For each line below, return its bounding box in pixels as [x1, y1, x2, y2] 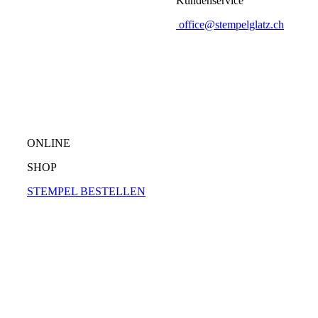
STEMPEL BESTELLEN [27, 185, 146, 197]
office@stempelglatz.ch [179, 18, 284, 31]
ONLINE [27, 136, 70, 149]
